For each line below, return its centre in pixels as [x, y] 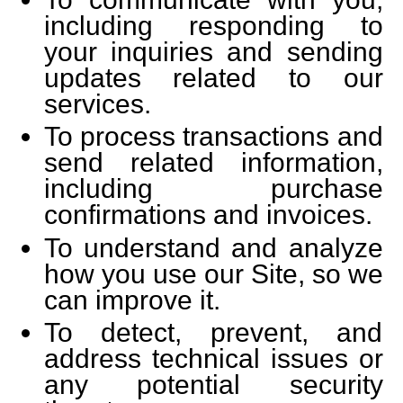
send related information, [213, 162]
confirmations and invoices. [208, 215]
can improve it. [132, 300]
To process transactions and [213, 136]
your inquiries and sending [213, 51]
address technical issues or [213, 358]
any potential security [213, 385]
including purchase [213, 188]
